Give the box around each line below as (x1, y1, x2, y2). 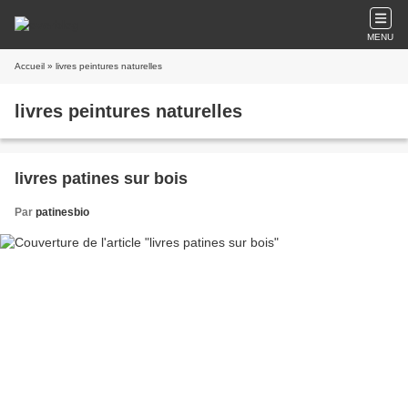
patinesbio (36, 206, 89, 219)
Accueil (15, 61, 45, 71)
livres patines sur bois (15, 169, 188, 188)
